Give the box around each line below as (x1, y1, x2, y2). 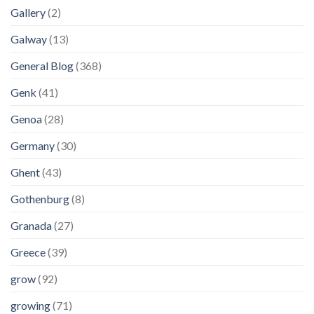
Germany (11, 138, 55, 152)
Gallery (11, 5, 46, 19)
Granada (11, 218, 52, 232)
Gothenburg (11, 191, 69, 205)
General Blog (11, 58, 74, 72)
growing (11, 298, 50, 312)
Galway (11, 32, 47, 46)
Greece (11, 245, 46, 259)
